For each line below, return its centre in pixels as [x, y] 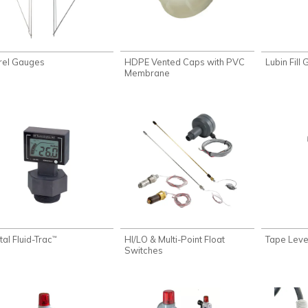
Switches [144, 250]
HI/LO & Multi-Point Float [175, 239]
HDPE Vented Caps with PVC [185, 62]
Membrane [147, 73]
